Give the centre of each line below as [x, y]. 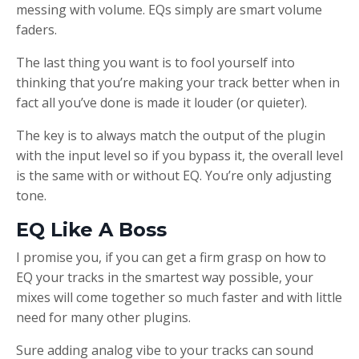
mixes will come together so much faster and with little [179, 297]
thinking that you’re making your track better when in [178, 82]
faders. [36, 29]
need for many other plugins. [103, 317]
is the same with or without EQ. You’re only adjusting [174, 175]
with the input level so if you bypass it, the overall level [179, 155]
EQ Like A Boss [91, 229]
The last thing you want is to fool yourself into [155, 62]
